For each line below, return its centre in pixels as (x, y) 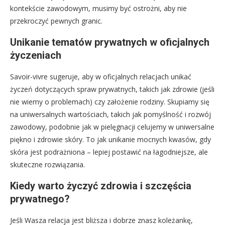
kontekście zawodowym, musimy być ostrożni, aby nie (98, 8)
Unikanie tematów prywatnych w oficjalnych (110, 42)
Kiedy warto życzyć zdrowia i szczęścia (101, 186)
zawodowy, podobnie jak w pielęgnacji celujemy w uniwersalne (112, 127)
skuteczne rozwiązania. (47, 164)
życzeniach (36, 55)
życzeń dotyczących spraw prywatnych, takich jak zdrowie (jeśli (112, 89)
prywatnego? (40, 199)
